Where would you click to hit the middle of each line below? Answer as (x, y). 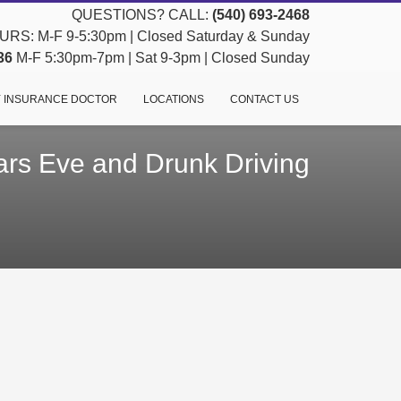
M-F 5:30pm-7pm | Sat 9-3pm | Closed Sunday (161, 58)
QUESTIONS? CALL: (142, 15)
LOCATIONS (173, 99)
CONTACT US (264, 99)
